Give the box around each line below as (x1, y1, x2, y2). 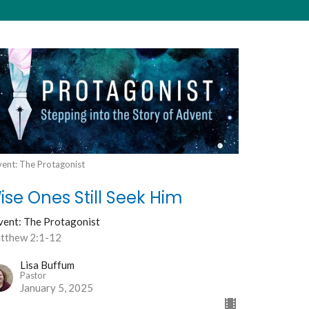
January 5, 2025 (20, 281, 94, 295)
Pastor (20, 270, 47, 281)
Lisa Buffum (20, 259, 75, 272)
